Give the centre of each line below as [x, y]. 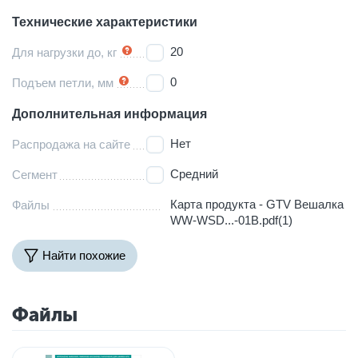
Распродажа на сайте [71, 144]
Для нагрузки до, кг [64, 52]
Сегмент [35, 174]
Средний [195, 173]
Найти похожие [84, 256]
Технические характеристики [105, 22]
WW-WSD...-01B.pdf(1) [232, 220]
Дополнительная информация [109, 113]
